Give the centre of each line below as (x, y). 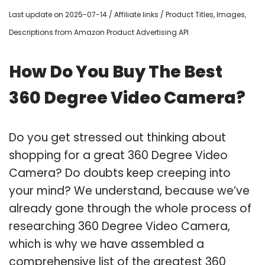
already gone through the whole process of (130, 208)
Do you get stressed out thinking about (117, 137)
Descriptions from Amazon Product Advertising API (99, 32)
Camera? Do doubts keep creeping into (120, 173)
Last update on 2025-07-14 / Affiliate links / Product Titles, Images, (127, 14)
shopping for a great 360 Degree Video (118, 155)
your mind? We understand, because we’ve (129, 190)
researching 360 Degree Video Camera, (119, 226)
